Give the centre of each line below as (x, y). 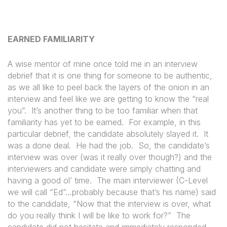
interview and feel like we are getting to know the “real (108, 99)
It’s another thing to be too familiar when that (115, 110)
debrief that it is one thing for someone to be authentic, (110, 75)
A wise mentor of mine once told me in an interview (103, 64)
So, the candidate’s (174, 145)
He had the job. (105, 145)
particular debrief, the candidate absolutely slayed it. (103, 134)
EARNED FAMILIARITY (51, 39)
